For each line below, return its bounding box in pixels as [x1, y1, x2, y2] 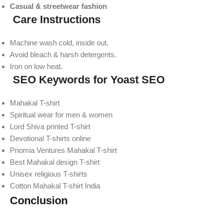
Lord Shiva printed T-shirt [10, 122, 90, 131]
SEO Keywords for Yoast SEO [10, 73, 165, 86]
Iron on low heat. [10, 62, 63, 71]
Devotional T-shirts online [10, 134, 91, 143]
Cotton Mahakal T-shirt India [10, 181, 100, 190]
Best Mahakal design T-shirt [10, 157, 100, 166]
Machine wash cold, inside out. [10, 38, 109, 47]
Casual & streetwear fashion [10, 1, 107, 10]
